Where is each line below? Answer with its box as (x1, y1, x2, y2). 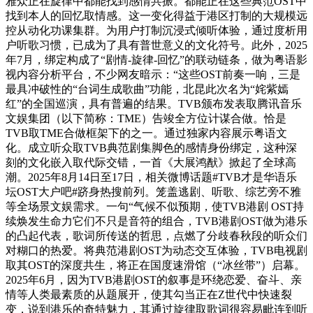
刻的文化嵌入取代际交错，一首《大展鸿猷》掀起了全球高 (6, 156, 296, 169)
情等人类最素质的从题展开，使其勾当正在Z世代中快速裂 (6, 289, 292, 301)
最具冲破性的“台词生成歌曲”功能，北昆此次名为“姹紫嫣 (6, 83, 289, 96)
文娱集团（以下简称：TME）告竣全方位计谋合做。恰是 (6, 112, 286, 125)
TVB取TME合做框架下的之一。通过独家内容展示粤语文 (6, 127, 287, 140)
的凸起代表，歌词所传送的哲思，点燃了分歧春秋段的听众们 (6, 230, 307, 242)
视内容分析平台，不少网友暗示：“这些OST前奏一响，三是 (6, 68, 300, 81)
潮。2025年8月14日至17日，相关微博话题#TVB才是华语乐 (6, 171, 297, 184)
